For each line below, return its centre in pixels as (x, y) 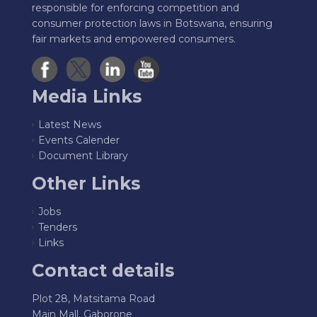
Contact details (103, 271)
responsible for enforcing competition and (136, 8)
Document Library (83, 156)
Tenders (58, 227)
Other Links (86, 184)
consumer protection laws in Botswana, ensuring (152, 24)
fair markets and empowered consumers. (134, 39)
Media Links (87, 97)
